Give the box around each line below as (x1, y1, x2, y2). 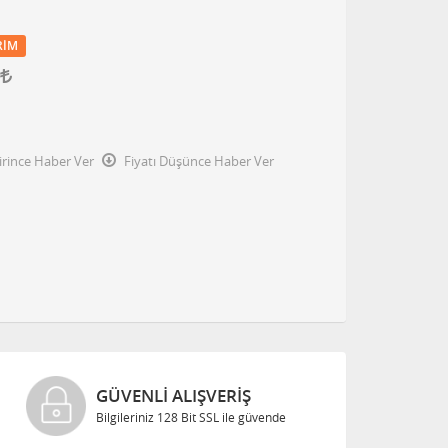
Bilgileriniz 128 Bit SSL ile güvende (95, 409, 286, 425)
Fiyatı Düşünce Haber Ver (124, 152, 274, 170)
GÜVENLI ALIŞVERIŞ (95, 384, 251, 407)
